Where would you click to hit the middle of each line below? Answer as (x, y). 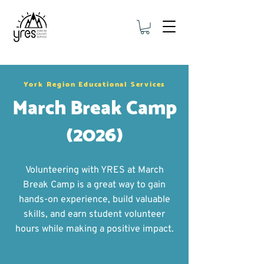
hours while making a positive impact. (94, 229)
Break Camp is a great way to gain (94, 185)
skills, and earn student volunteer (94, 214)
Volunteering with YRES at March (94, 170)
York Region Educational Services (94, 84)
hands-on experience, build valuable (94, 199)
